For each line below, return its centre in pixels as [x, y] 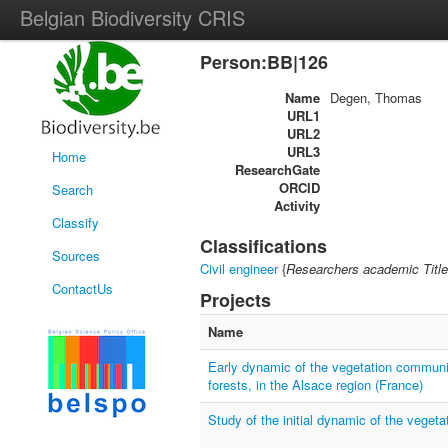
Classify [75, 222]
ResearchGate [277, 169]
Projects [235, 300]
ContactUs [82, 288]
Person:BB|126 [264, 62]
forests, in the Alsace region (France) [315, 384]
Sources [76, 255]
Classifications [263, 246]
